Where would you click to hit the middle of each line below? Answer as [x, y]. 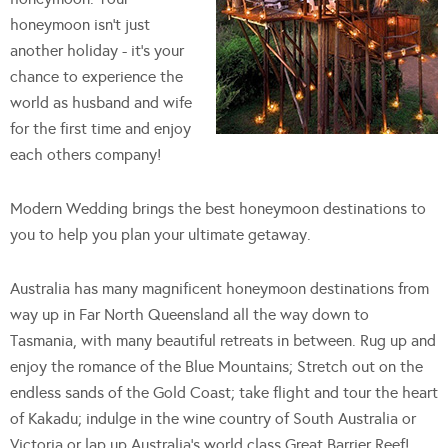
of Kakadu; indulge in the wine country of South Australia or [213, 418]
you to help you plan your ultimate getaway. [160, 234]
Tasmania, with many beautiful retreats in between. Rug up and [223, 340]
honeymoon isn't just [80, 24]
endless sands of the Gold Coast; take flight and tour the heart [224, 392]
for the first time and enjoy [100, 128]
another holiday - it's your [97, 50]
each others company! [85, 154]
